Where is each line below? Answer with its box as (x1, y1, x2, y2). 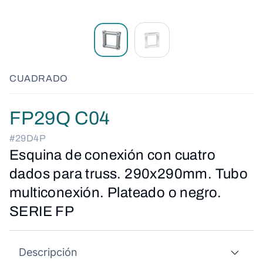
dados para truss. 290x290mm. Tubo (9, 166, 248, 181)
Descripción (19, 246, 77, 258)
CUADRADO (9, 73, 68, 83)
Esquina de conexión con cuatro (9, 147, 215, 163)
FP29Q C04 (9, 108, 110, 129)
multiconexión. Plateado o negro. (9, 185, 222, 200)
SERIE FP (9, 204, 75, 219)
